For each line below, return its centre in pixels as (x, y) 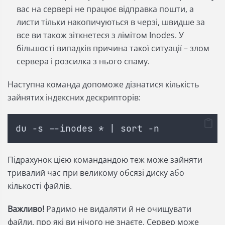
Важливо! (26, 209)
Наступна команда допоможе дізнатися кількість (103, 85)
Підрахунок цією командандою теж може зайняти (105, 160)
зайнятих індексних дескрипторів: (74, 98)
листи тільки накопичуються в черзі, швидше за (111, 22)
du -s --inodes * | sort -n (87, 129)
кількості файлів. (40, 186)
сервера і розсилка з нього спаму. (83, 62)
